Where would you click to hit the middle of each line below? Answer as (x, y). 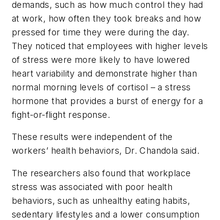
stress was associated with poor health (92, 187)
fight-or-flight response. (61, 114)
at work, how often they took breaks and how (107, 18)
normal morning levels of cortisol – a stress (101, 87)
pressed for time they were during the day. (101, 32)
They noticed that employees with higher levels (110, 46)
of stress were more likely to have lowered (101, 59)
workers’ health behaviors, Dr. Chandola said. (106, 151)
